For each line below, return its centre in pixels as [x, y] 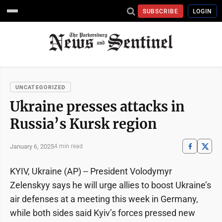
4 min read [68, 146]
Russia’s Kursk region [83, 124]
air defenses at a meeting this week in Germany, [104, 199]
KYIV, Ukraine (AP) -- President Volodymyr [91, 171]
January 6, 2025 [32, 146]
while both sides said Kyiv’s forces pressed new [103, 213]
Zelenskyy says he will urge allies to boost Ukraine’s [111, 185]
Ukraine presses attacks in [97, 107]
